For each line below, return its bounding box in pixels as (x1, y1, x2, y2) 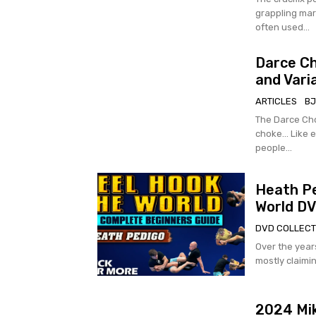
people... (255, 142, 292, 153)
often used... (255, 22, 310, 33)
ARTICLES (255, 95, 297, 107)
